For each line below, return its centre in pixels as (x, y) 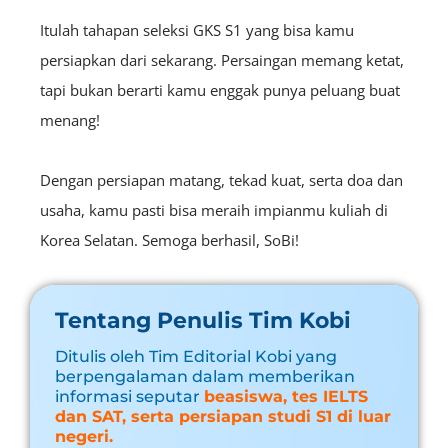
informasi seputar (127, 397)
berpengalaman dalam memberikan (205, 377)
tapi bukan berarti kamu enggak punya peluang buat (220, 90)
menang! (72, 120)
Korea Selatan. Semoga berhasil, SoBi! (169, 240)
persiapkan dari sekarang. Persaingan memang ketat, (222, 60)
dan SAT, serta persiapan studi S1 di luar (223, 417)
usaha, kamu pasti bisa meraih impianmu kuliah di (214, 210)
